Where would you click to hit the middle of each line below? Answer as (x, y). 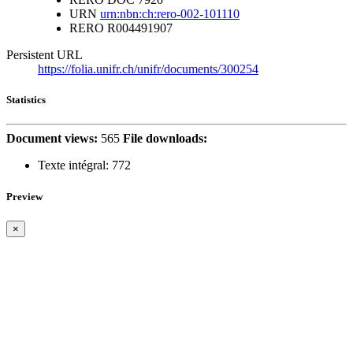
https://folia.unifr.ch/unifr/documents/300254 (148, 69)
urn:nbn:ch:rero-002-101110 (170, 14)
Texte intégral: (73, 165)
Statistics (26, 100)
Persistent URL (45, 55)
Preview (24, 196)
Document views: (52, 139)
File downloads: (165, 139)
